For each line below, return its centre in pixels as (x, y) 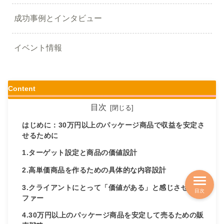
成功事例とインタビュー (58, 18)
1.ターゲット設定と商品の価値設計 (80, 153)
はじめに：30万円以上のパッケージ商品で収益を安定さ (113, 125)
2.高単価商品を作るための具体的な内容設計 (94, 170)
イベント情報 (38, 47)
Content (22, 88)
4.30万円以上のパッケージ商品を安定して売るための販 (113, 215)
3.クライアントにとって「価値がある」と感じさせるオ (112, 187)
